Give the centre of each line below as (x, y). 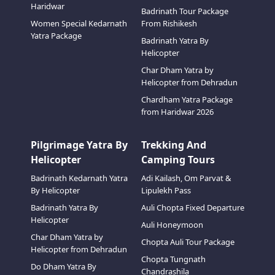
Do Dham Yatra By (63, 266)
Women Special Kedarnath (79, 23)
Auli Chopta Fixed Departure (193, 207)
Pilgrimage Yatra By (79, 145)
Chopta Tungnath (173, 259)
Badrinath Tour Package (185, 11)
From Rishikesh (169, 23)
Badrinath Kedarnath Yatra (79, 178)
